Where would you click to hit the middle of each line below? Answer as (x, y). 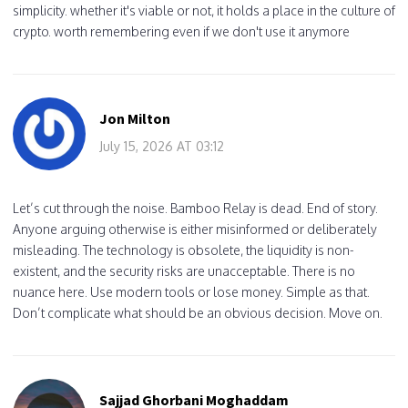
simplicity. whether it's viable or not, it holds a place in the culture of (204, 10)
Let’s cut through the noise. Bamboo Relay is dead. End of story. (195, 208)
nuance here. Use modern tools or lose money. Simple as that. (191, 291)
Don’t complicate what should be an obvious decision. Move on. (198, 312)
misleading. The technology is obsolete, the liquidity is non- (184, 250)
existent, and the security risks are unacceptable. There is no (184, 270)
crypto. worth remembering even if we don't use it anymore (181, 31)
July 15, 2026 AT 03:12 (162, 146)
